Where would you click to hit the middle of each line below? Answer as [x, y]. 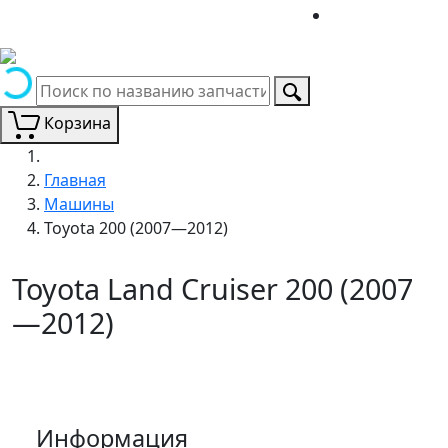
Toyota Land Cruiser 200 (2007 [212, 288]
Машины [79, 203]
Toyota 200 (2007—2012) [136, 227]
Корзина [77, 123]
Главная [75, 179]
